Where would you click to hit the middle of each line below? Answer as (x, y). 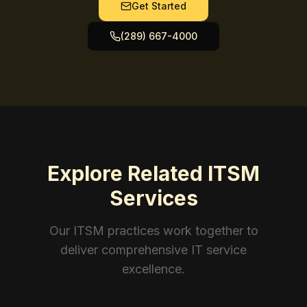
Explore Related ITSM (153, 173)
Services (153, 198)
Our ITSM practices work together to (153, 231)
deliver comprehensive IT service (153, 250)
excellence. (153, 269)
